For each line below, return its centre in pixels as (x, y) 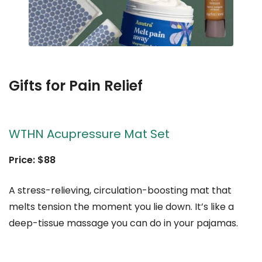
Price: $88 (32, 160)
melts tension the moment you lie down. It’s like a (121, 206)
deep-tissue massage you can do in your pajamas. (123, 223)
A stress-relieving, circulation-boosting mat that (120, 190)
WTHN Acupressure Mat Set (89, 134)
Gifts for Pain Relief (76, 85)
